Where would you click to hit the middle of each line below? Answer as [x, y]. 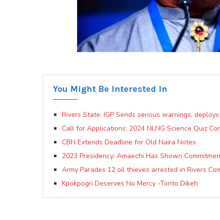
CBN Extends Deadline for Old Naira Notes [129, 142]
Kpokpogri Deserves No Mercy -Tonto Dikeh [130, 184]
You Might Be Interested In [110, 89]
